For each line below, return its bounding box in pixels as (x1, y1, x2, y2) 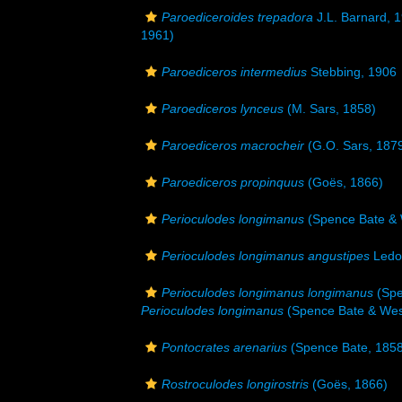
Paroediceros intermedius (162, 65, 307, 79)
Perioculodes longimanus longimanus (162, 285, 373, 300)
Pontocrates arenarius (162, 340, 287, 354)
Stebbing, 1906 (307, 65, 397, 79)
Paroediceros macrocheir (162, 138, 304, 153)
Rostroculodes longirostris (162, 377, 309, 391)
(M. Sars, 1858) (284, 101, 376, 116)
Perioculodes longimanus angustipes (162, 249, 370, 263)
